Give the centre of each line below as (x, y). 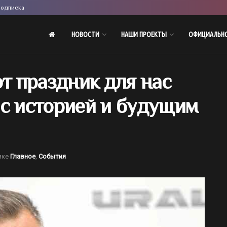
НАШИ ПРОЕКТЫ (144, 34)
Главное (23, 156)
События (52, 156)
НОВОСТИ (85, 34)
